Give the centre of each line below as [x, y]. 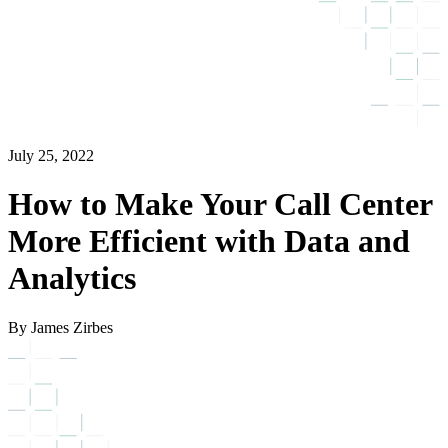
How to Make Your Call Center [220, 204]
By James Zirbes [60, 327]
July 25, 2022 [51, 155]
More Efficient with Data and [209, 241]
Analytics [72, 278]
